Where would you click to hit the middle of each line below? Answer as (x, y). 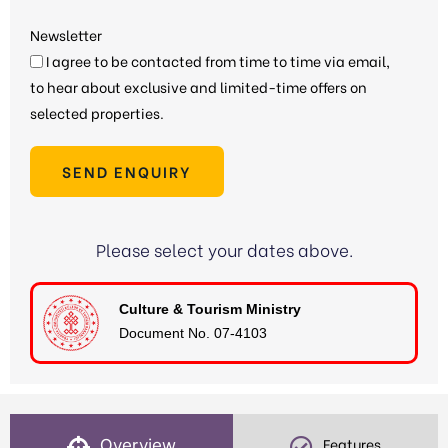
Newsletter (66, 34)
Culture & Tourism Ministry (210, 309)
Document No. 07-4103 (193, 333)
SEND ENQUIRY (127, 170)
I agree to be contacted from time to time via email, (216, 60)
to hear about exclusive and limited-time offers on (198, 86)
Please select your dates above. (224, 249)
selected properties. (97, 112)
